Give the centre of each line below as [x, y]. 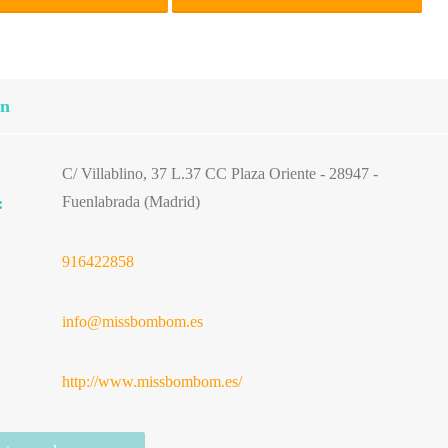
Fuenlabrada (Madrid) [130, 201]
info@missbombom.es [132, 321]
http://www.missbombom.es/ [151, 381]
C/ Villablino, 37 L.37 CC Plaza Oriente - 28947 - [219, 173]
